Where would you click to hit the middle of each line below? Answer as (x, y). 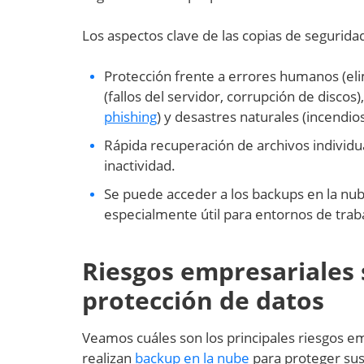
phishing (130, 117)
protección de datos (203, 300)
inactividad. (139, 165)
